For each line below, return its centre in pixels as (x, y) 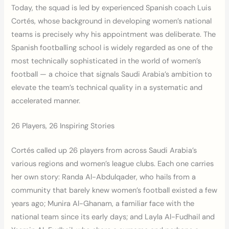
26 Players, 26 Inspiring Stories (63, 126)
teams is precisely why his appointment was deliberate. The (114, 34)
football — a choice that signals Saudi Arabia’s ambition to (112, 74)
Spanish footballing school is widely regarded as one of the (112, 48)
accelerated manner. (46, 101)
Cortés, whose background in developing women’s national (112, 21)
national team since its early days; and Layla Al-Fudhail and (113, 217)
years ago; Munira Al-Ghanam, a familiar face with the (103, 204)
